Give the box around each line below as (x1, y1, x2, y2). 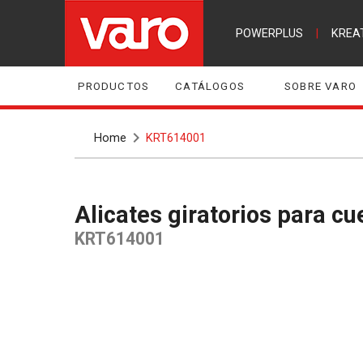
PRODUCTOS (77, 79, 150, 92)
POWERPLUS (235, 26, 303, 41)
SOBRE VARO (284, 79, 357, 92)
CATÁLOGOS (175, 79, 245, 92)
